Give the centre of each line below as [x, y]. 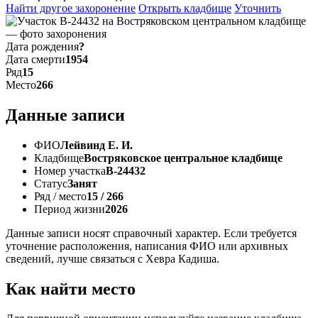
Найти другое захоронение [71, 8]
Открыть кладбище [185, 8]
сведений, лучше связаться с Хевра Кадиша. [113, 258]
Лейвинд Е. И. [97, 145]
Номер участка [70, 170]
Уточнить [258, 8]
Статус [51, 183]
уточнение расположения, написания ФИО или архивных [147, 246]
